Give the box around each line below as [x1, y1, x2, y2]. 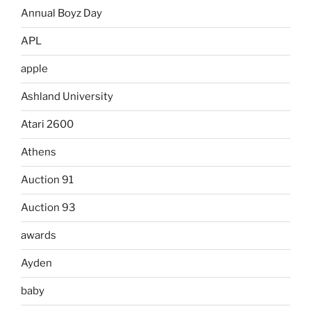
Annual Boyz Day [21, 7, 102, 19]
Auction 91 [21, 174, 74, 186]
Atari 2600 [21, 118, 74, 131]
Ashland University [21, 90, 113, 103]
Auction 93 [21, 201, 76, 214]
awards [21, 229, 56, 242]
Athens [21, 146, 56, 158]
